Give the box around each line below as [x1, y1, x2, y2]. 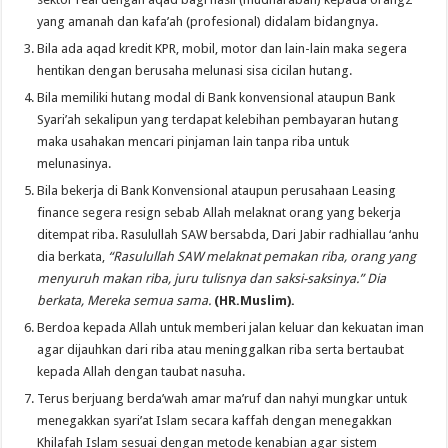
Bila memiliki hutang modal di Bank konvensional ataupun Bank [37, 90, 396, 105]
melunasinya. [37, 156, 112, 171]
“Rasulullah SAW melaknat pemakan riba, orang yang [108, 249, 417, 264]
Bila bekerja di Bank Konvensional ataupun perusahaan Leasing [37, 183, 397, 198]
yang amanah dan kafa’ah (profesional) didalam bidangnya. [37, 14, 379, 29]
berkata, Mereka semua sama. [37, 293, 215, 308]
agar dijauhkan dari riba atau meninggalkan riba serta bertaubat [37, 342, 405, 357]
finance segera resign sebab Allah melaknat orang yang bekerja [37, 205, 402, 220]
